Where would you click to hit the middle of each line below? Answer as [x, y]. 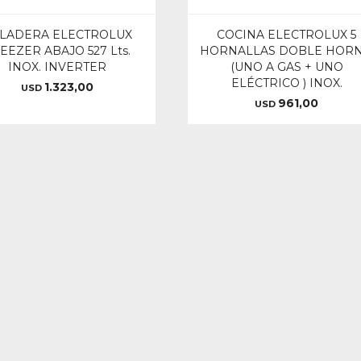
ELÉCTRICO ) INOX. [286, 83]
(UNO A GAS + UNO [286, 66]
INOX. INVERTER [57, 66]
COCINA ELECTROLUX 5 [287, 34]
